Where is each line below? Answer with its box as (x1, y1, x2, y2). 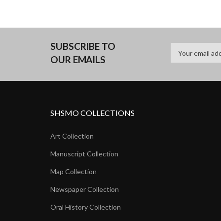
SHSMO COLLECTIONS (50, 108, 135, 118)
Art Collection (50, 132, 94, 141)
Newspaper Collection (50, 185, 119, 194)
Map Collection (50, 167, 97, 176)
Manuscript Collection (50, 149, 118, 158)
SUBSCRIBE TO (50, 40, 115, 52)
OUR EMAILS (50, 54, 108, 66)
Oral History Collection (50, 203, 121, 212)
